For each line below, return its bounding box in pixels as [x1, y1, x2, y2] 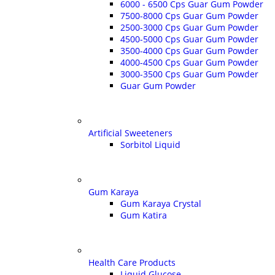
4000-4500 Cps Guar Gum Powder [120, 56, 258, 68]
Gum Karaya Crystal [120, 197, 201, 209]
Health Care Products [88, 256, 176, 268]
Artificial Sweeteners [88, 126, 172, 139]
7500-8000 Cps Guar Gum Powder [120, 9, 258, 21]
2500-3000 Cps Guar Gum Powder [120, 21, 258, 33]
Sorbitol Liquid [120, 138, 180, 150]
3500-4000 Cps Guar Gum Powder [120, 44, 258, 56]
